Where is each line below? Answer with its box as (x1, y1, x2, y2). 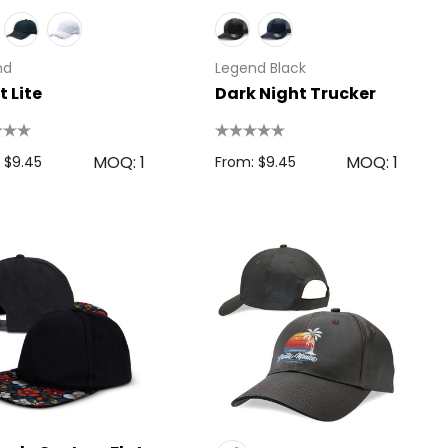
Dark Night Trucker (214, 82, 376, 105)
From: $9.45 (214, 152, 296, 172)
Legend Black (214, 58, 306, 78)
